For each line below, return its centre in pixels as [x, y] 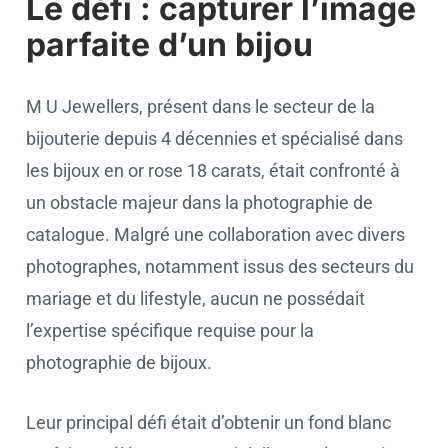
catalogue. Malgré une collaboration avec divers [215, 234]
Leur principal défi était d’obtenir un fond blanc [208, 422]
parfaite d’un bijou [169, 44]
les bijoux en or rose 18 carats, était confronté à [213, 170]
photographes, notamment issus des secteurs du [220, 266]
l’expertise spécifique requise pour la [170, 330]
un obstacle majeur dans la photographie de [199, 202]
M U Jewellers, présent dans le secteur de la [200, 106]
